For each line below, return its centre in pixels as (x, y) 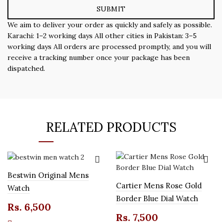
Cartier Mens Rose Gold (159, 185)
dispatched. (26, 68)
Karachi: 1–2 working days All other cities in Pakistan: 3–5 (102, 35)
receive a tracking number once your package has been (99, 57)
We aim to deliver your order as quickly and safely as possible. (110, 25)
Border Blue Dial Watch (157, 198)
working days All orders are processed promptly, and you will (109, 46)
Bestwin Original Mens (48, 175)
